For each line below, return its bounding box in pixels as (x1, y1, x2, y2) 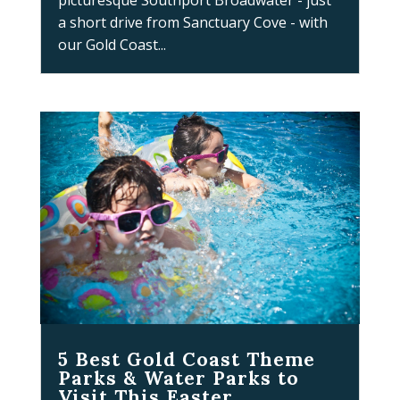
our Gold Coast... (57, 35, 166, 55)
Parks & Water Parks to (57, 366, 299, 391)
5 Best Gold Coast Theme (57, 347, 315, 372)
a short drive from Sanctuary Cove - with (57, 12, 328, 33)
